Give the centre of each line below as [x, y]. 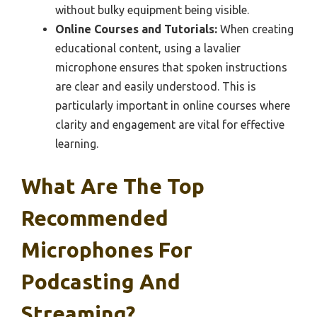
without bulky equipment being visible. [152, 10]
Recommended [95, 218]
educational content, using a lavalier [148, 48]
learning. [77, 143]
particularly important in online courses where [173, 105]
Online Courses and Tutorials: [136, 29]
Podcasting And [101, 281]
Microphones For [107, 249]
